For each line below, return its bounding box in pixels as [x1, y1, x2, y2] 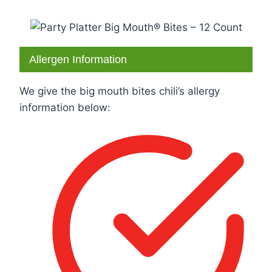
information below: [19, 101, 110, 114]
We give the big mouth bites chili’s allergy [19, 84, 220, 97]
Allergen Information [29, 53, 127, 66]
